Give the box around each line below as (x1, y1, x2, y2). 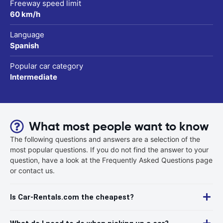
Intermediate (10, 72, 57, 82)
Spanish (10, 40, 39, 50)
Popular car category (10, 61, 83, 71)
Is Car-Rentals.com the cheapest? (10, 192, 134, 202)
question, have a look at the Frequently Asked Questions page (10, 155, 213, 164)
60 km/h (10, 9, 40, 19)
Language (10, 29, 44, 39)
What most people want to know (29, 118, 209, 134)
